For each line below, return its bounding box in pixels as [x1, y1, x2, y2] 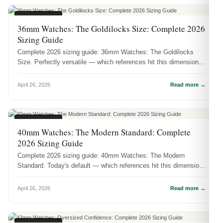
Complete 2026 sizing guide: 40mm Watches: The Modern [17, 152, 185, 160]
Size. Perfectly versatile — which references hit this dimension [17, 58, 199, 66]
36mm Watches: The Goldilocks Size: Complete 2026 [17, 23, 205, 35]
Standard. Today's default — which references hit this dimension [17, 162, 203, 170]
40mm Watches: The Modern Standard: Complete [17, 126, 191, 138]
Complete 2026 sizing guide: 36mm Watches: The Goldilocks [17, 48, 194, 56]
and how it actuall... [17, 172, 74, 180]
